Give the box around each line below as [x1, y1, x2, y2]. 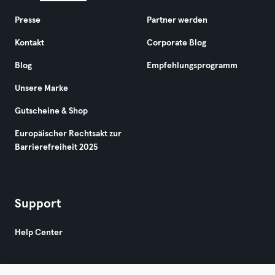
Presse [15, 16, 41, 25]
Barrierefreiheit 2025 [15, 143, 98, 152]
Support [15, 198, 61, 210]
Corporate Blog [147, 39, 206, 47]
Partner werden [147, 16, 207, 25]
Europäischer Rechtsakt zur [15, 130, 122, 138]
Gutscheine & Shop [15, 107, 88, 115]
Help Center [15, 228, 63, 237]
